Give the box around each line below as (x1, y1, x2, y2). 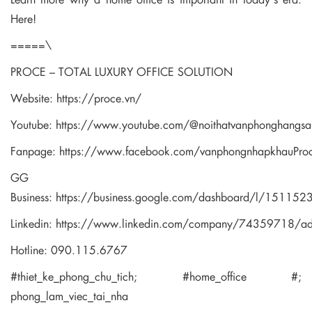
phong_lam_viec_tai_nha (10, 288, 128, 304)
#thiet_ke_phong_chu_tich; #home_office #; (10, 268, 302, 285)
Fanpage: (10, 143, 59, 159)
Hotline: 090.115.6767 (10, 242, 127, 258)
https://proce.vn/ (56, 90, 141, 107)
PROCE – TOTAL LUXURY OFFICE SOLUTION (10, 63, 233, 80)
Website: (10, 90, 56, 107)
